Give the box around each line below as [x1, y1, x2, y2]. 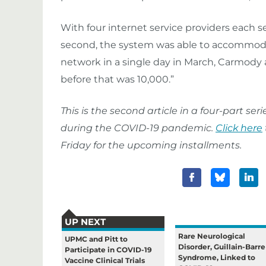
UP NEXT [65, 216, 106, 227]
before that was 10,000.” [61, 74, 174, 85]
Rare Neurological [178, 232, 246, 240]
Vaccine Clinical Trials [65, 256, 145, 265]
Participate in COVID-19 [65, 245, 152, 254]
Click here [216, 122, 262, 134]
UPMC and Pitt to [65, 235, 128, 243]
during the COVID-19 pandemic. [61, 122, 216, 134]
